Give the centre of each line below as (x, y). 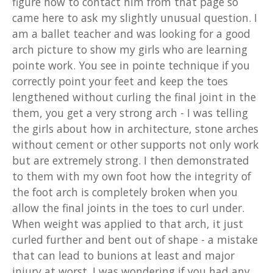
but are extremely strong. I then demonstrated (131, 161)
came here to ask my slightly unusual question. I (135, 18)
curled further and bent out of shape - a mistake (135, 240)
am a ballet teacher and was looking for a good (131, 34)
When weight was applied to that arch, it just (128, 224)
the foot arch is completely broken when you (125, 192)
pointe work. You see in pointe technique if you (131, 66)
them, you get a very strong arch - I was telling (130, 113)
